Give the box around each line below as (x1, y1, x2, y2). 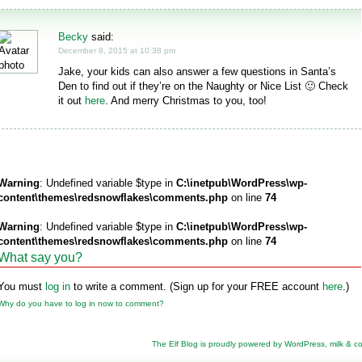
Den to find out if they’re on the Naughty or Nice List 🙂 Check (58, 80, 348, 92)
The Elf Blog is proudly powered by (152, 339, 284, 348)
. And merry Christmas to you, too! (105, 95, 267, 107)
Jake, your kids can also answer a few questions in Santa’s (58, 65, 336, 78)
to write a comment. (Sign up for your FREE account (70, 280, 322, 293)
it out (58, 95, 85, 107)
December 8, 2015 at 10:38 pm (58, 46, 175, 55)
